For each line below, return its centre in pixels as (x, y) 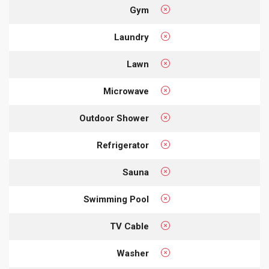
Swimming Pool (116, 199)
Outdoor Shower (114, 118)
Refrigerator (123, 145)
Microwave (126, 91)
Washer (133, 253)
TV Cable (129, 226)
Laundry (131, 37)
